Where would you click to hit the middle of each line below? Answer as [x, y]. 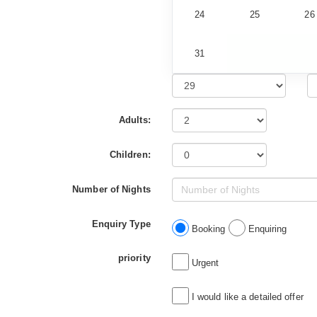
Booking [208, 229]
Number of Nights [111, 189]
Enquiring [266, 229]
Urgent [204, 263]
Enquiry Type [121, 224]
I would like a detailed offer [246, 296]
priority [134, 258]
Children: [130, 154]
